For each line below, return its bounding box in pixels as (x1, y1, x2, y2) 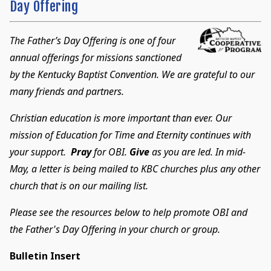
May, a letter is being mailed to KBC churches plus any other (9, 162, 260, 175)
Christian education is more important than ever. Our (9, 111, 232, 125)
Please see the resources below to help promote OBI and (9, 205, 247, 219)
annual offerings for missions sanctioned (9, 50, 181, 64)
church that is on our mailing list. (9, 178, 148, 192)
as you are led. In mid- (149, 145, 246, 158)
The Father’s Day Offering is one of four (9, 33, 175, 47)
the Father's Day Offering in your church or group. (9, 222, 223, 236)
